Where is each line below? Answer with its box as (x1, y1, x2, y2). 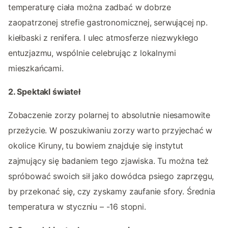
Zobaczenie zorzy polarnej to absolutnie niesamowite (8, 109, 211, 120)
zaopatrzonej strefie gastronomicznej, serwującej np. (8, 17, 208, 27)
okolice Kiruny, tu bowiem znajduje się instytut (8, 140, 183, 151)
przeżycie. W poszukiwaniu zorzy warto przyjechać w (8, 125, 213, 135)
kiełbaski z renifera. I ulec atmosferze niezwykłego (8, 32, 199, 43)
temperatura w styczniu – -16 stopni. (8, 201, 146, 212)
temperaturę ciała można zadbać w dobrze (8, 2, 172, 12)
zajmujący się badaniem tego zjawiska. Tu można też (8, 155, 209, 166)
